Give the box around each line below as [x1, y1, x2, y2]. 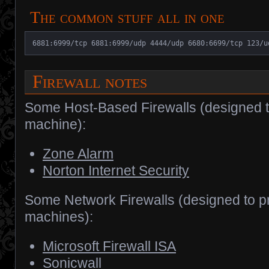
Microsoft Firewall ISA [43, 238, 176, 255]
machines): [25, 209, 93, 225]
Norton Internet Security [43, 163, 189, 179]
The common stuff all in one [30, 8, 229, 27]
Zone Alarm [43, 146, 113, 162]
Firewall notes [32, 71, 153, 92]
